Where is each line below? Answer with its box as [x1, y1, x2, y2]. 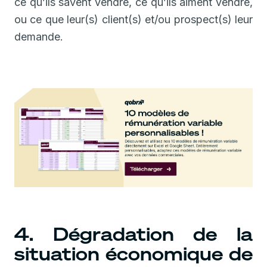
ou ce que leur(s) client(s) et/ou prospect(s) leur [14, 13, 253, 26]
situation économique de [14, 241, 253, 266]
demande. [14, 30, 63, 43]
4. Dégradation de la [14, 222, 253, 246]
